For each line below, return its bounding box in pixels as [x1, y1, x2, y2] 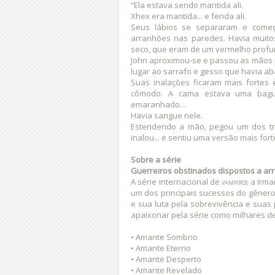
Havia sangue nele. [131, 109, 203, 121]
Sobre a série [131, 153, 181, 165]
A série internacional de [131, 176, 222, 187]
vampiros [222, 176, 249, 187]
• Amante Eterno [131, 242, 191, 254]
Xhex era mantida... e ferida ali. [131, 10, 246, 21]
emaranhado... [131, 98, 185, 110]
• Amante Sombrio [131, 231, 198, 242]
